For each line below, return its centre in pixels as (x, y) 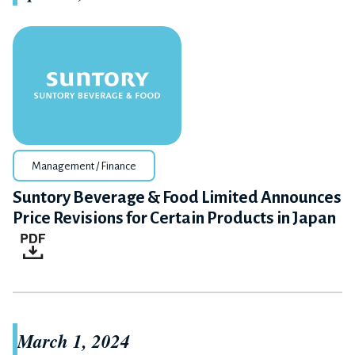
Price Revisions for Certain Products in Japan (174, 218)
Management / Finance (84, 166)
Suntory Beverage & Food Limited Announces (177, 197)
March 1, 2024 (74, 340)
